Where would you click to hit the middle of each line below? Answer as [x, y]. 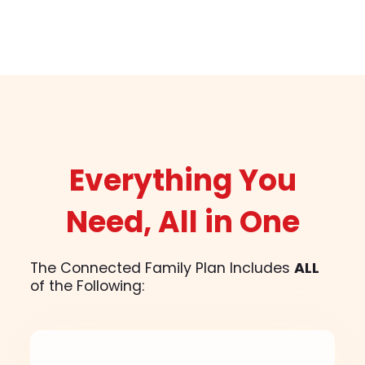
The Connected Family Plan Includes [163, 268]
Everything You [182, 181]
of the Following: [88, 286]
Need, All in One [182, 222]
